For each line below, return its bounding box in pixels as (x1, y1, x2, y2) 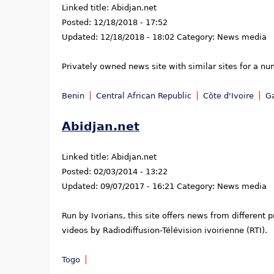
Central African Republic (96, 91, 191, 100)
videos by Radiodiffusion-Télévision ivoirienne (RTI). (62, 226, 267, 235)
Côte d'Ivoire (203, 91, 254, 100)
